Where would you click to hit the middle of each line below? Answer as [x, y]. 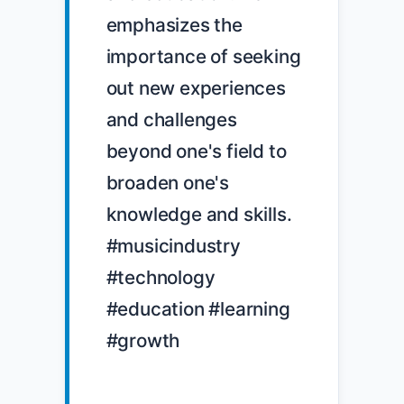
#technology [161, 277]
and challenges [171, 119]
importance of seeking [203, 56]
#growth [143, 340]
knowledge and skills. [199, 214]
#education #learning [198, 308]
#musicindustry [173, 245]
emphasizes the [174, 24]
